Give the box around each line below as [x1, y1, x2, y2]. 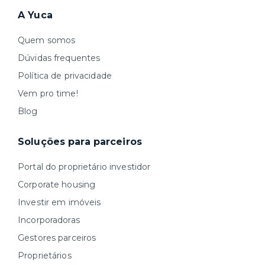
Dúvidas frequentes [18, 53, 101, 63]
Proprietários [18, 250, 72, 261]
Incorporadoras [18, 215, 80, 225]
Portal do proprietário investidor [18, 161, 151, 172]
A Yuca [18, 9, 53, 21]
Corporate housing [18, 179, 96, 190]
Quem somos [18, 35, 76, 46]
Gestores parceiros [18, 232, 96, 243]
